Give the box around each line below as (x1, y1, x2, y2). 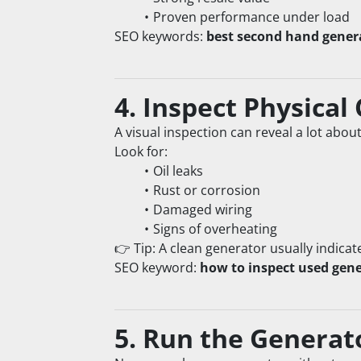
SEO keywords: (114, 27, 206, 46)
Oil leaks (152, 162, 203, 180)
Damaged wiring (152, 201, 252, 219)
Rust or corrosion (152, 181, 260, 200)
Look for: (114, 143, 168, 161)
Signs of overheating (152, 220, 277, 239)
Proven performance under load (152, 8, 350, 27)
